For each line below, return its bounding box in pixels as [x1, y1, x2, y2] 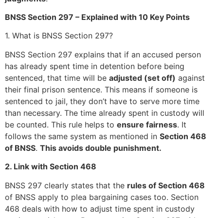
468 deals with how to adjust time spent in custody [5, 203, 195, 214]
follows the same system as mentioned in [5, 131, 160, 141]
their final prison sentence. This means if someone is [5, 84, 198, 94]
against [176, 73, 205, 83]
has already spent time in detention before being [5, 61, 184, 71]
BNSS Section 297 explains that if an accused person [5, 49, 201, 59]
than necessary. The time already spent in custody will [5, 108, 204, 118]
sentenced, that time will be [5, 73, 109, 83]
